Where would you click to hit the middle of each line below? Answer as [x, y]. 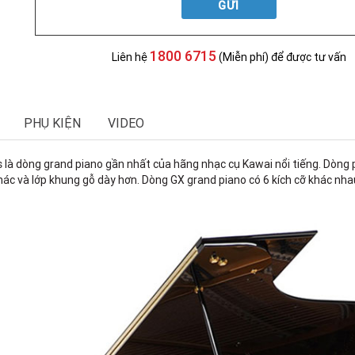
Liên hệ [130, 57]
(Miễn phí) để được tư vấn [281, 57]
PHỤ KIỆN [52, 122]
